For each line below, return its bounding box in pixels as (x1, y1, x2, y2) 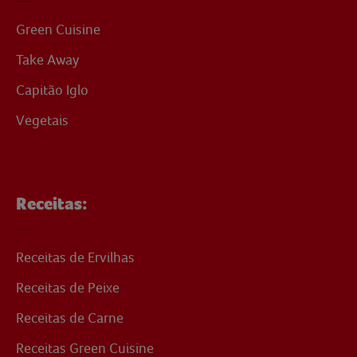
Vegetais (16, 112, 69, 128)
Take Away (16, 51, 79, 68)
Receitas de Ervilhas (16, 249, 135, 265)
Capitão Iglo (16, 81, 88, 98)
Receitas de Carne (16, 309, 124, 326)
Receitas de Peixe (16, 279, 120, 296)
